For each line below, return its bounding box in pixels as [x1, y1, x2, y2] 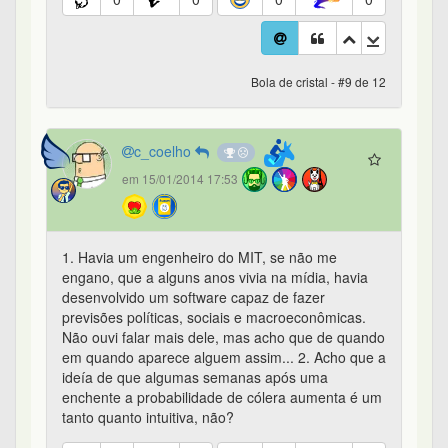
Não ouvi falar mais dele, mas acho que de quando [62, 327, 385, 348]
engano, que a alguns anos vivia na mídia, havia [62, 267, 368, 288]
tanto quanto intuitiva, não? [62, 407, 234, 428]
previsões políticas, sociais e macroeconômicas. [62, 307, 366, 328]
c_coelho [134, 141, 195, 162]
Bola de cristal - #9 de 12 [251, 73, 386, 91]
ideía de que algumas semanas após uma [62, 367, 328, 388]
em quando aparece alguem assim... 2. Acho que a [62, 347, 386, 368]
